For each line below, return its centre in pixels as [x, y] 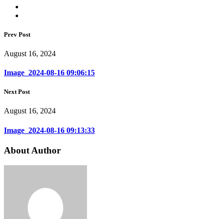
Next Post [17, 92]
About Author [32, 150]
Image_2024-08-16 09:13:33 [49, 130]
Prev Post [17, 34]
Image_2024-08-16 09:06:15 [49, 73]
